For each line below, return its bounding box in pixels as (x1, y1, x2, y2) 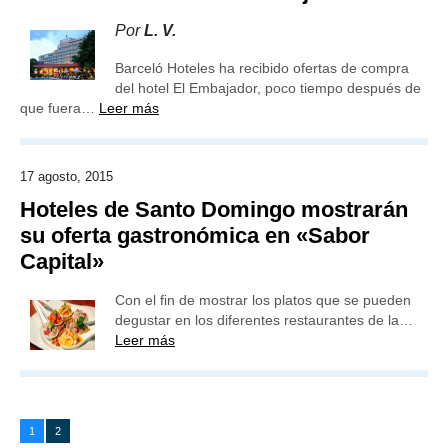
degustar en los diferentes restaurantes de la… (115, 312, 413, 328)
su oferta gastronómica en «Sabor (20, 223, 370, 248)
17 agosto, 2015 (20, 169, 113, 184)
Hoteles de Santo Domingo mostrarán (20, 197, 408, 222)
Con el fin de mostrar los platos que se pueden (115, 292, 411, 308)
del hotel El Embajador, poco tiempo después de (115, 80, 421, 96)
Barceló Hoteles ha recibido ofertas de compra (115, 60, 409, 76)
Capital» (20, 249, 104, 274)
